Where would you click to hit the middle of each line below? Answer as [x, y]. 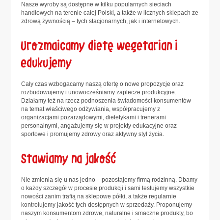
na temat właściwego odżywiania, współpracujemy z [91, 109]
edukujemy [47, 61]
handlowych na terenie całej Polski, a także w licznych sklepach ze [110, 13]
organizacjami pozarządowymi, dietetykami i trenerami [94, 117]
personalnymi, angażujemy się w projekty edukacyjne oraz [99, 125]
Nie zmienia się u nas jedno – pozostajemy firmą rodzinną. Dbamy [110, 179]
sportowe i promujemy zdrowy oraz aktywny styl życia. [93, 134]
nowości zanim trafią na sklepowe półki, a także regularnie [99, 196]
